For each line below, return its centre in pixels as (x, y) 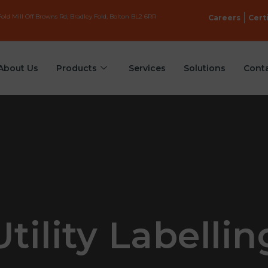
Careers (224, 18)
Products (76, 68)
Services (147, 68)
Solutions (204, 68)
